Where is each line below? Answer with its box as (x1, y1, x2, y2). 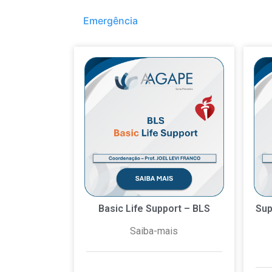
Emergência (83, 15, 138, 27)
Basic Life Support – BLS (98, 202, 210, 214)
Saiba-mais (130, 225, 178, 237)
